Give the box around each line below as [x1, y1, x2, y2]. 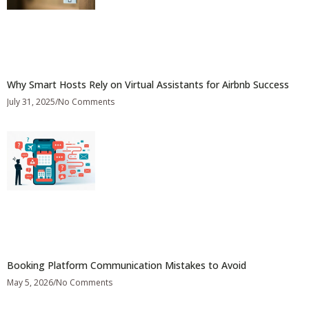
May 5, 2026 [7, 277, 53, 289]
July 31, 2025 [7, 95, 55, 108]
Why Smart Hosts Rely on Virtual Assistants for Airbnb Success [7, 77, 289, 91]
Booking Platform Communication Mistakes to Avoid [7, 259, 246, 272]
